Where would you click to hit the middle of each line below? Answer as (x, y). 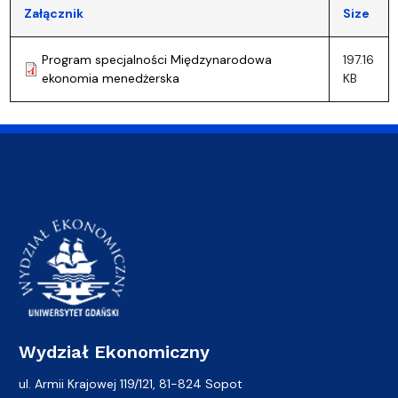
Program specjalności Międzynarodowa (156, 59)
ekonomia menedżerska (110, 78)
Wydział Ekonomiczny (114, 351)
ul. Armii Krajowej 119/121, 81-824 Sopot (131, 383)
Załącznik (53, 13)
